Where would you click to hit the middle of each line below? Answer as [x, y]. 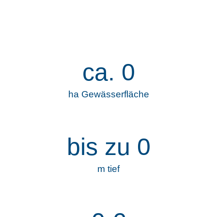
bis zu [102, 147]
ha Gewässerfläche [108, 94]
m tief [108, 169]
